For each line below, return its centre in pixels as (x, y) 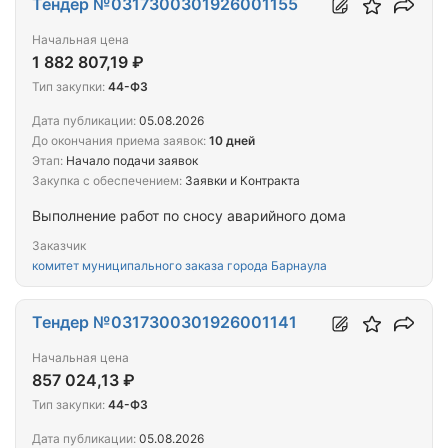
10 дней (232, 140)
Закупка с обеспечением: (107, 180)
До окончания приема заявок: (119, 140)
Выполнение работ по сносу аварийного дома (189, 215)
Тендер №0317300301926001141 (164, 321)
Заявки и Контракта (241, 180)
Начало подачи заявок (130, 160)
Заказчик (59, 245)
